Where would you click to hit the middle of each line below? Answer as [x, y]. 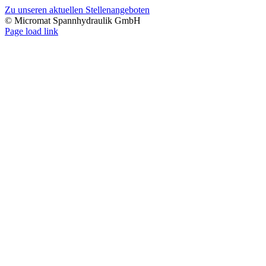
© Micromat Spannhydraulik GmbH [73, 20]
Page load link [31, 31]
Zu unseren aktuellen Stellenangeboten [77, 9]
